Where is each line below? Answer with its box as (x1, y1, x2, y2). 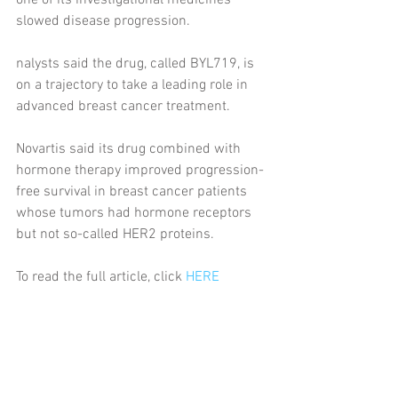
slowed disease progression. (16, 12, 190, 30)
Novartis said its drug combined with (16, 140, 244, 158)
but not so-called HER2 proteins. (16, 226, 214, 243)
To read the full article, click (16, 268, 186, 286)
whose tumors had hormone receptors (16, 204, 255, 222)
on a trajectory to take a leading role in (16, 76, 251, 94)
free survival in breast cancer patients (16, 183, 251, 201)
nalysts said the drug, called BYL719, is (16, 55, 258, 73)
